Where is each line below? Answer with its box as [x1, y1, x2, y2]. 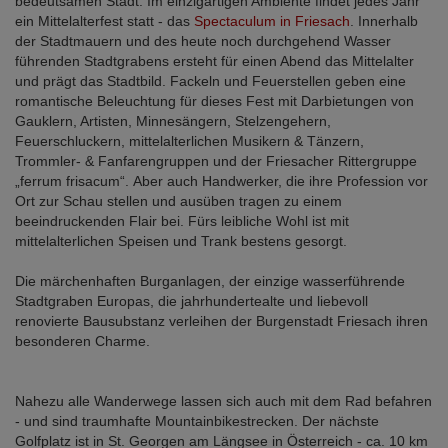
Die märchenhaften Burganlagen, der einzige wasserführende [15, 272, 405, 289]
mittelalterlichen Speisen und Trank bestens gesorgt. [15, 232, 347, 249]
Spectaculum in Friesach [194, 12, 350, 29]
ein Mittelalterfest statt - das [15, 12, 194, 29]
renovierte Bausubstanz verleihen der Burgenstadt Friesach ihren [15, 312, 428, 329]
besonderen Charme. [15, 332, 150, 349]
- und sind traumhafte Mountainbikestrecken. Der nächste [15, 412, 379, 429]
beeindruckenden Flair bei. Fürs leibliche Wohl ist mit [15, 212, 349, 229]
